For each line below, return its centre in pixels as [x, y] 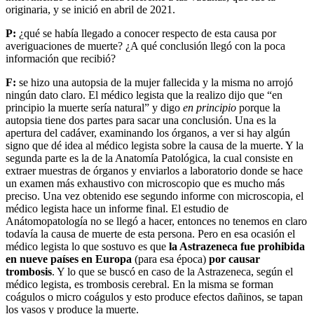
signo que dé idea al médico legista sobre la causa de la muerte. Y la [155, 145]
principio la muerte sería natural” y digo [94, 107]
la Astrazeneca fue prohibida [237, 246]
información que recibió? [61, 58]
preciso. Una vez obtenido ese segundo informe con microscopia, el [155, 196]
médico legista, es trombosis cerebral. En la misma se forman [139, 284]
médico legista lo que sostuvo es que [87, 246]
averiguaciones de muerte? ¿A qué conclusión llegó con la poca [145, 46]
